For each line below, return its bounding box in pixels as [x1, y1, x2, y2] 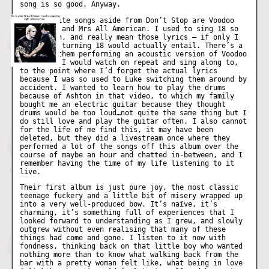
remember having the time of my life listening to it [20, 159, 235, 168]
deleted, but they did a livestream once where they [20, 133, 231, 142]
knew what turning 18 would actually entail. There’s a [20, 41, 243, 50]
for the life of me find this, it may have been [20, 125, 214, 134]
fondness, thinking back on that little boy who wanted [20, 241, 243, 250]
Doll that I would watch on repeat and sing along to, [20, 58, 239, 67]
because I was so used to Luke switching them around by [20, 74, 247, 83]
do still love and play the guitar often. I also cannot [20, 116, 247, 125]
